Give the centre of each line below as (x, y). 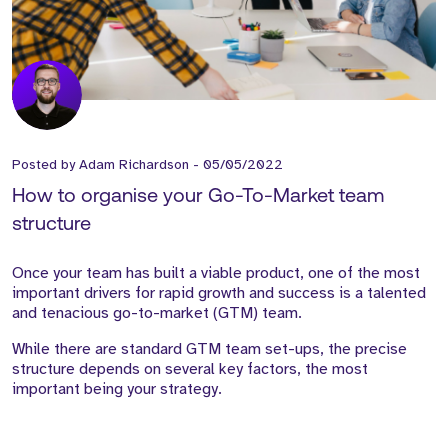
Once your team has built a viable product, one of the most (216, 273)
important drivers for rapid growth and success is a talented (219, 293)
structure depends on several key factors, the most (190, 369)
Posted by (45, 165)
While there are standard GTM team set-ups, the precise (209, 349)
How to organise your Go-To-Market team (198, 197)
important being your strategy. (117, 389)
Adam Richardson (134, 165)
